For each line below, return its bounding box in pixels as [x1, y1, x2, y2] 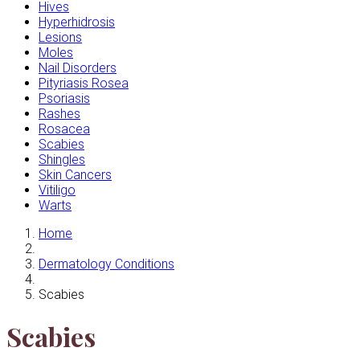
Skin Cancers [39, 166, 112, 182]
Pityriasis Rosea [39, 75, 129, 91]
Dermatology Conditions [39, 256, 174, 272]
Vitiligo [39, 182, 76, 198]
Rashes [39, 105, 80, 121]
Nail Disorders [39, 59, 117, 76]
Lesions [39, 29, 82, 45]
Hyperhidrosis [39, 14, 115, 30]
